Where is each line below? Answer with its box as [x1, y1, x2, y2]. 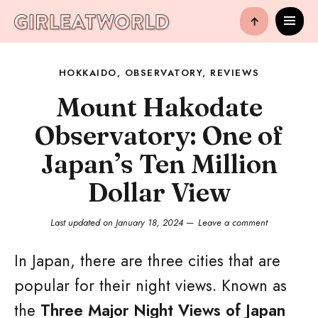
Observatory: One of [35, 119, 283, 151]
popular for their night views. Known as [14, 274, 287, 297]
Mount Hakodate [55, 91, 263, 123]
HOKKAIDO [58, 66, 117, 79]
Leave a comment [198, 216, 268, 229]
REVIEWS [210, 66, 260, 79]
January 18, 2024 [116, 216, 183, 229]
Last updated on [50, 216, 116, 229]
